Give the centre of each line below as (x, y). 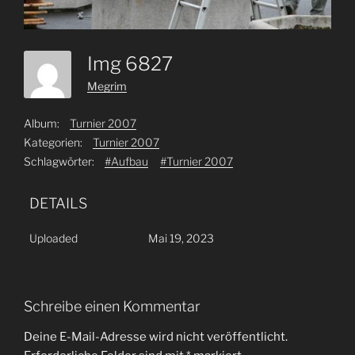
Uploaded (53, 239)
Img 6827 (134, 64)
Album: (42, 124)
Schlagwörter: (59, 162)
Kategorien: (53, 143)
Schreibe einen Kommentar (112, 307)
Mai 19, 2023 (181, 239)
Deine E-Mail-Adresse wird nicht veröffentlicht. (156, 336)
